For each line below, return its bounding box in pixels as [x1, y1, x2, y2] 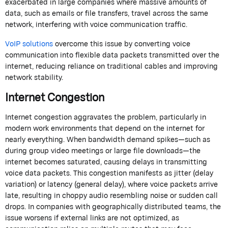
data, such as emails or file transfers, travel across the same [5, 6, 208, 21]
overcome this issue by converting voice [53, 36, 190, 51]
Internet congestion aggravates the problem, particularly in [5, 109, 206, 124]
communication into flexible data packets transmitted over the [5, 47, 219, 63]
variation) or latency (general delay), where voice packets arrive [5, 176, 218, 191]
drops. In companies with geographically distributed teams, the [5, 198, 221, 214]
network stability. [5, 70, 63, 85]
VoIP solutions [5, 36, 53, 51]
